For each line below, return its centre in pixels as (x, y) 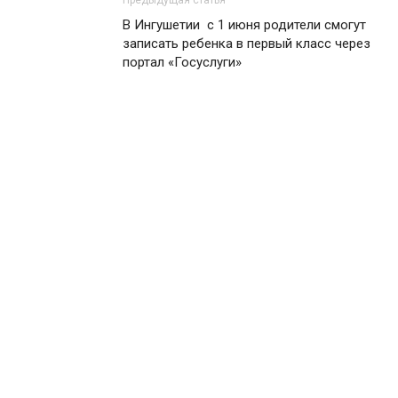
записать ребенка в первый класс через (247, 43)
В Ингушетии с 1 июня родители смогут (244, 24)
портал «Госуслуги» (182, 62)
